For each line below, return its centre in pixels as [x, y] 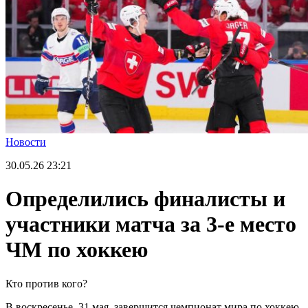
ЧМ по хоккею [77, 250]
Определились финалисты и [145, 199]
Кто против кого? [46, 283]
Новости [26, 142]
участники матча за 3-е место [151, 224]
